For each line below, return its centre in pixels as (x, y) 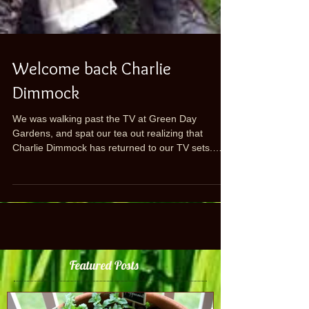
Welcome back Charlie (92, 93)
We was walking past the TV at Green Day (104, 143)
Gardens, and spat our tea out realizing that (108, 158)
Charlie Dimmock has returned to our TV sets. (112, 172)
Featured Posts (104, 290)
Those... (30, 187)
